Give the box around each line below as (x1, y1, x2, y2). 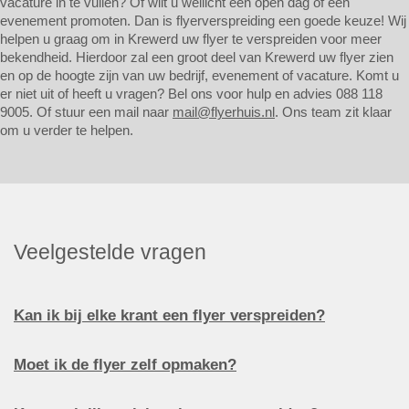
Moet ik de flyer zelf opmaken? (14, 356, 236, 373)
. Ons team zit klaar (275, 104, 392, 120)
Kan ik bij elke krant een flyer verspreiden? (14, 307, 325, 324)
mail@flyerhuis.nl (173, 104, 275, 120)
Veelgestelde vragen (14, 240, 206, 264)
